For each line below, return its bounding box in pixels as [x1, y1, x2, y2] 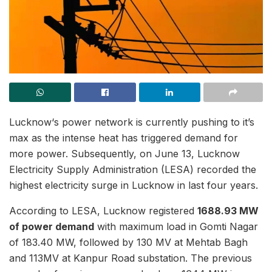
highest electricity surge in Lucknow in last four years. [9, 179, 258, 191]
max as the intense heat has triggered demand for [9, 132, 238, 144]
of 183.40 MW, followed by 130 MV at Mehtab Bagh [9, 236, 248, 248]
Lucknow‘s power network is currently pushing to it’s [9, 116, 254, 128]
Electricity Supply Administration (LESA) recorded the [9, 163, 256, 175]
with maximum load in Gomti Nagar [94, 220, 258, 233]
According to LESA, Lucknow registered [9, 205, 197, 217]
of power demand [9, 220, 94, 233]
